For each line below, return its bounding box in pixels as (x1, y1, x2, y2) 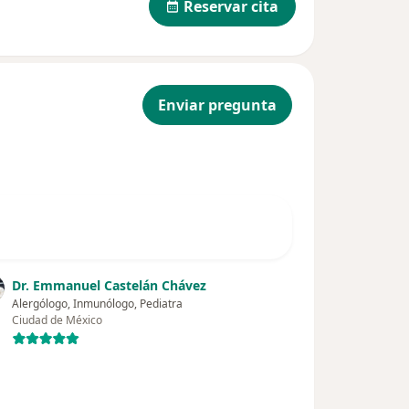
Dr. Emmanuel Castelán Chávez (12, 277, 207, 295)
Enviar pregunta (158, 95, 277, 116)
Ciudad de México (12, 312, 103, 329)
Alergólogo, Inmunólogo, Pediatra (12, 296, 184, 312)
